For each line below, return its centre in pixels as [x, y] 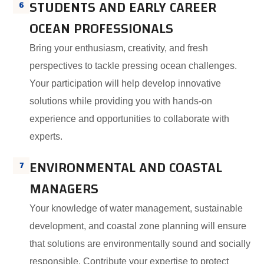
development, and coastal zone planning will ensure [138, 226]
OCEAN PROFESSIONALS [102, 29]
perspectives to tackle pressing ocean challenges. [133, 66]
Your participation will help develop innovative [126, 83]
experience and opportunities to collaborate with [130, 119]
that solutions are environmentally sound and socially [140, 244]
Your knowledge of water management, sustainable [136, 208]
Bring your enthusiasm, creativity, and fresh [119, 48]
